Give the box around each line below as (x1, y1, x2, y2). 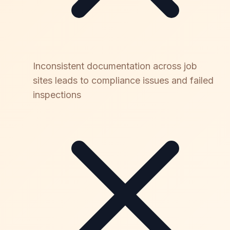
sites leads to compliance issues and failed (33, 74, 214, 86)
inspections (33, 89, 81, 100)
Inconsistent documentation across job (33, 60, 197, 71)
